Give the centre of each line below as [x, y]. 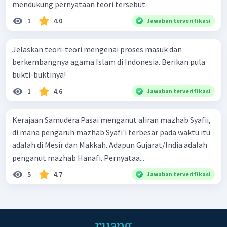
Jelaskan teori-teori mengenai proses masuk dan [97, 49]
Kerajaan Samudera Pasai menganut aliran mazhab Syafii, [111, 120]
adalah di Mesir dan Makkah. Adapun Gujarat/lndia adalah [110, 145]
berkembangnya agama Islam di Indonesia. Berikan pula [109, 62]
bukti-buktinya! [39, 75]
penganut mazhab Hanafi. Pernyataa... [78, 158]
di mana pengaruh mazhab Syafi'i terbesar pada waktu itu [111, 133]
